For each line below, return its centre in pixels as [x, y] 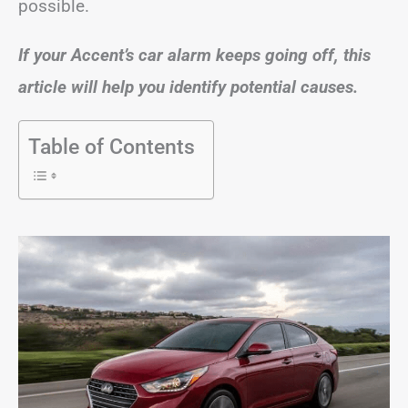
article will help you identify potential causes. [188, 87]
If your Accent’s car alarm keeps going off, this [194, 55]
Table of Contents [112, 147]
